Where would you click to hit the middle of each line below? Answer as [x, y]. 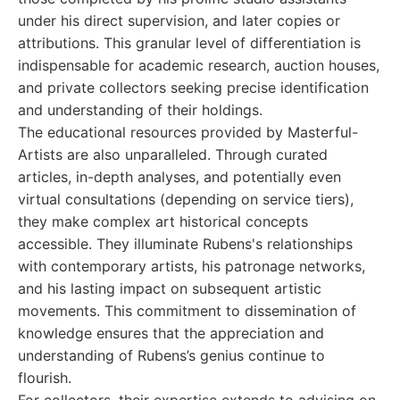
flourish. [45, 378]
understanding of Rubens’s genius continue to [171, 355]
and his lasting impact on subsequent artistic [170, 288]
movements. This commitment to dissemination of [187, 311]
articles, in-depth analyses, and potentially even [179, 177]
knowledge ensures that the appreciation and [171, 333]
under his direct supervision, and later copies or [179, 21]
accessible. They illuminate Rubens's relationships [185, 244]
